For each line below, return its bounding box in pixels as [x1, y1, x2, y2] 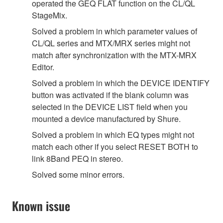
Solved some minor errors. [32, 168, 124, 180]
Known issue [12, 196, 70, 215]
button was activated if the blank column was [32, 89, 189, 101]
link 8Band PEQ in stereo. [32, 152, 123, 164]
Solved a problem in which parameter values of [32, 25, 197, 37]
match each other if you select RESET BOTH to [32, 140, 198, 152]
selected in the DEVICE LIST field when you [32, 101, 188, 112]
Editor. [32, 61, 54, 73]
